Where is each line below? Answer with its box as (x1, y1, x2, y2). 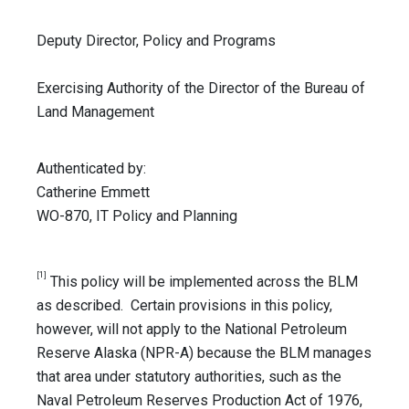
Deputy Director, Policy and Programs (37, 32, 371, 50)
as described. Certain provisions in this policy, (37, 297, 332, 315)
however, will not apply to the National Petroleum (37, 320, 347, 339)
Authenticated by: (37, 160, 146, 178)
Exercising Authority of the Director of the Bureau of (37, 79, 365, 98)
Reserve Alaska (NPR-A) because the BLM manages (37, 344, 372, 362)
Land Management (37, 103, 227, 121)
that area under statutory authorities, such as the (37, 368, 341, 386)
